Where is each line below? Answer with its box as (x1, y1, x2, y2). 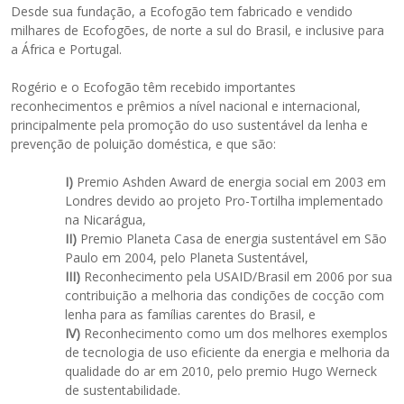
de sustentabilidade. (65, 381, 181, 399)
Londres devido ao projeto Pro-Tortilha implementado (65, 192, 384, 210)
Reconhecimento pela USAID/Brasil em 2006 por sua (80, 268, 393, 286)
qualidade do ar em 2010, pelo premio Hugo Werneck (65, 363, 378, 381)
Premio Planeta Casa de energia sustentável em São (77, 230, 388, 248)
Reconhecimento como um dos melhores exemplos (80, 325, 389, 343)
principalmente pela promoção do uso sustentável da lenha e (11, 116, 369, 134)
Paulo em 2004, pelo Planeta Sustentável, (65, 249, 309, 267)
